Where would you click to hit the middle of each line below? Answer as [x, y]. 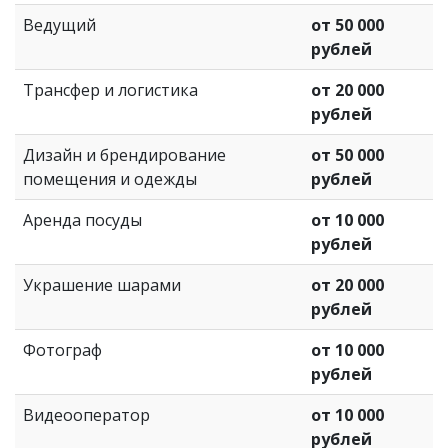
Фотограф [62, 349]
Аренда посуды [82, 219]
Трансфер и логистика [110, 89]
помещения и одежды [110, 178]
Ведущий [59, 24]
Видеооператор [86, 414]
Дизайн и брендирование [124, 154]
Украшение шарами [102, 284]
